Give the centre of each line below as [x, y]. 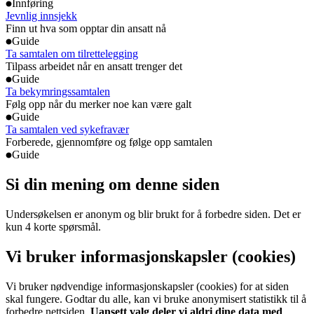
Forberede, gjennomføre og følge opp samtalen [109, 142]
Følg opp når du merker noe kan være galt [98, 104]
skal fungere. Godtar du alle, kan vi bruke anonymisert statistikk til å [156, 299]
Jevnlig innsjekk [41, 15]
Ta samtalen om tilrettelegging [72, 53]
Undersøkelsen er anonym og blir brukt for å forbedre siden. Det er [153, 214]
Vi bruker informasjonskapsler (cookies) [151, 256]
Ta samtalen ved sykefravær [67, 129]
